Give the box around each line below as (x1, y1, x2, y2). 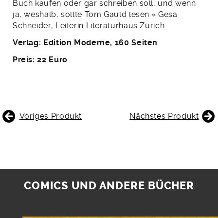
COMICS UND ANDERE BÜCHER (23, 179, 195, 192)
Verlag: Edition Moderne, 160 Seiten (12, 37, 158, 47)
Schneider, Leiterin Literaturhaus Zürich (12, 20, 165, 30)
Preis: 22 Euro (12, 54, 68, 64)
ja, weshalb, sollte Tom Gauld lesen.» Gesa (12, 9, 178, 19)
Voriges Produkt (19, 111, 82, 121)
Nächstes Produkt (129, 111, 199, 121)
